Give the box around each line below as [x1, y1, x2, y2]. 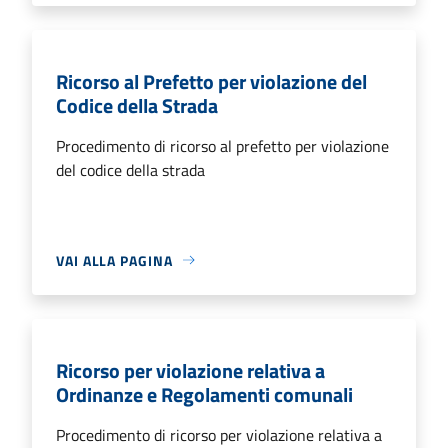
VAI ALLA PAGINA [56, 249, 173, 271]
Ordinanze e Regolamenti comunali [56, 378, 353, 410]
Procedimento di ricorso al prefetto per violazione [56, 133, 389, 158]
